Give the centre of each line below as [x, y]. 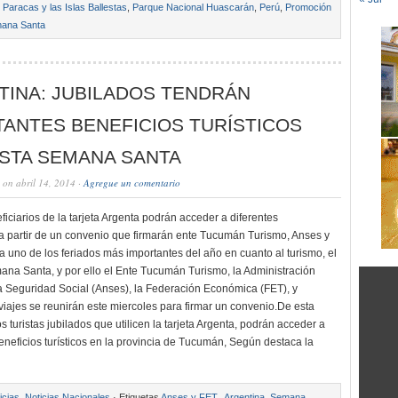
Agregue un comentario [132, 183]
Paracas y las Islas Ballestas [65, 7]
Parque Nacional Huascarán [193, 7]
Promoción [308, 7]
